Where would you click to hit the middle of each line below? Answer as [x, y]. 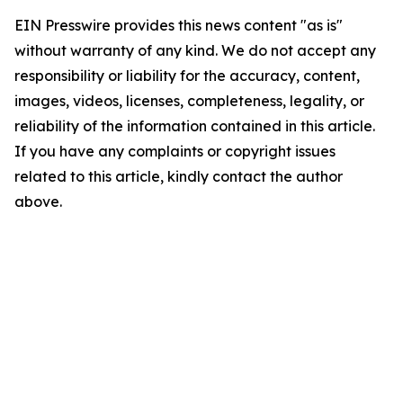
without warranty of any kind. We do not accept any [195, 51]
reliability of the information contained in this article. [195, 126]
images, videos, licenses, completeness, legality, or [189, 101]
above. [38, 202]
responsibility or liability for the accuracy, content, [187, 76]
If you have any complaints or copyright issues [175, 152]
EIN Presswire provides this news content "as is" [179, 26]
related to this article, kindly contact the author [179, 177]
